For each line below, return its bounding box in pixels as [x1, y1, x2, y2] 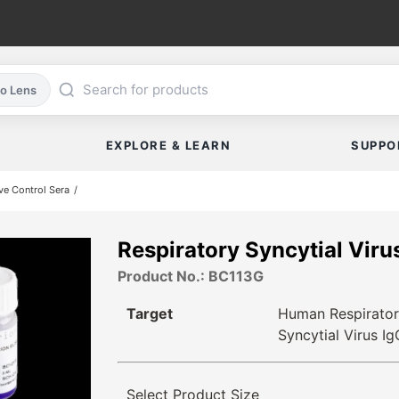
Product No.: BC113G [118, 267, 264, 286]
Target [126, 305, 173, 323]
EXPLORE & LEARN [105, 138, 232, 153]
